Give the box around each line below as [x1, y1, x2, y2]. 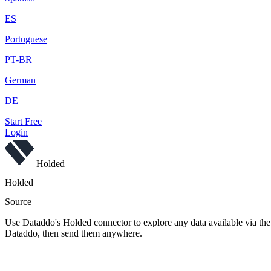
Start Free [5, 116, 42, 126]
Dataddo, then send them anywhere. [5, 227, 142, 238]
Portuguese [5, 34, 47, 44]
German [5, 75, 36, 85]
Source [5, 196, 31, 207]
